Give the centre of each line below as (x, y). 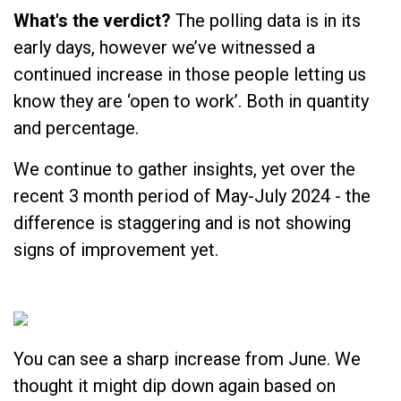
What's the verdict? (94, 20)
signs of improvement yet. (116, 249)
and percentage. (81, 128)
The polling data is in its (268, 20)
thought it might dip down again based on (175, 385)
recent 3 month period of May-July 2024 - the (192, 196)
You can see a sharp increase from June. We (187, 358)
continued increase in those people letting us (190, 74)
